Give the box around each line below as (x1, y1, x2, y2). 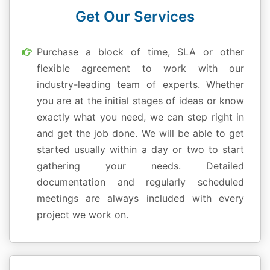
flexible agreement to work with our (36, 62, 245, 75)
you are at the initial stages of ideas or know (36, 95, 245, 107)
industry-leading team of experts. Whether (36, 78, 245, 91)
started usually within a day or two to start (36, 143, 245, 156)
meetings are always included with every (36, 192, 245, 205)
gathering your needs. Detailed (36, 160, 245, 172)
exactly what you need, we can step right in (36, 111, 245, 124)
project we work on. (36, 209, 128, 221)
